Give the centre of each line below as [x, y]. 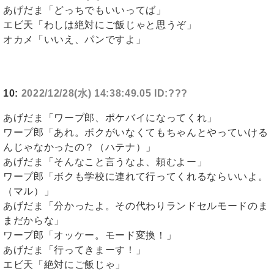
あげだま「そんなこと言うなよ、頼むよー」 [105, 162]
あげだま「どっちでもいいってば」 [85, 10]
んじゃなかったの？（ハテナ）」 [80, 147]
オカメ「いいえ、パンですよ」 [75, 40]
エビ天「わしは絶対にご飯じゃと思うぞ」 [100, 25]
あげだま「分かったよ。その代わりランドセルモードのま [136, 206]
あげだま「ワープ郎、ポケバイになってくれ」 [110, 118]
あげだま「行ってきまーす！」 [75, 250]
